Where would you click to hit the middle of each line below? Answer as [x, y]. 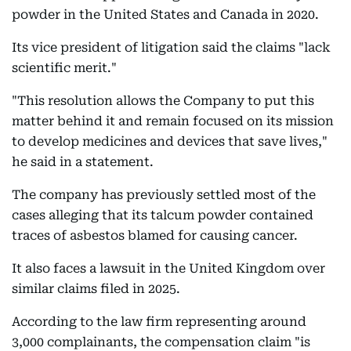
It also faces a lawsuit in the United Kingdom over [168, 268]
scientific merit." [66, 68]
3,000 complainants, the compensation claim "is [161, 342]
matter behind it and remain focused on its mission [173, 121]
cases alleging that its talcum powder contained [163, 215]
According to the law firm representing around [159, 322]
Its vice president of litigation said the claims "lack [171, 47]
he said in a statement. [83, 162]
